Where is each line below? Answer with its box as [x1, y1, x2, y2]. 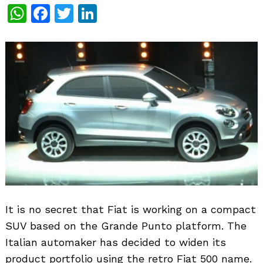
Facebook [50, 2, 136, 25]
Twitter [73, 2, 137, 25]
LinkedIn [97, 2, 174, 25]
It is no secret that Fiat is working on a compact [5, 203, 256, 215]
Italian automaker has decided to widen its [5, 235, 226, 248]
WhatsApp [26, 2, 120, 25]
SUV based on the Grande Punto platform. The [5, 219, 247, 232]
